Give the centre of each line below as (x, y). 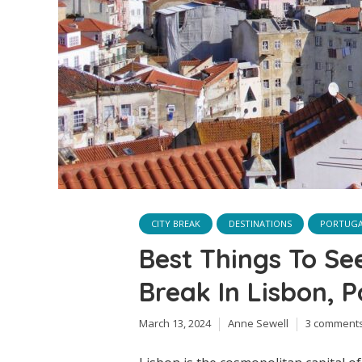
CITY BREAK (176, 223)
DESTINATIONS (260, 223)
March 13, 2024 (175, 323)
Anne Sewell (258, 323)
